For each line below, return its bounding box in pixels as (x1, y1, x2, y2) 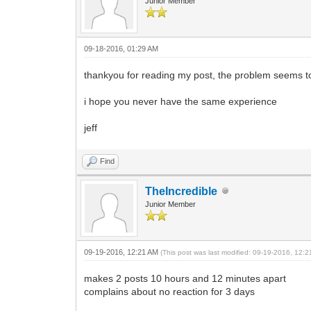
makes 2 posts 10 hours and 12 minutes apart (84, 272, 287, 284)
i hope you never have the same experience (84, 95, 278, 107)
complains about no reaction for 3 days (84, 285, 255, 297)
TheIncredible (145, 185, 218, 197)
